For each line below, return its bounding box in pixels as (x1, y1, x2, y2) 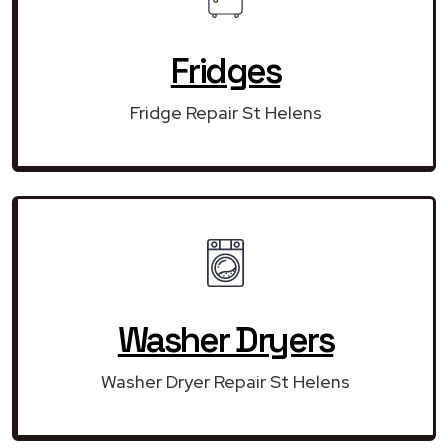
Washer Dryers (117, 317, 334, 362)
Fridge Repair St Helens (129, 100, 322, 124)
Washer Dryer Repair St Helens (101, 369, 350, 393)
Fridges (170, 48, 281, 93)
